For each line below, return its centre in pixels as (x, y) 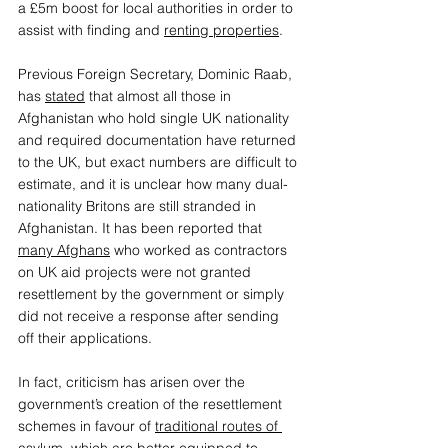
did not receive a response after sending (150, 316)
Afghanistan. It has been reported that (142, 228)
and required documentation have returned (159, 140)
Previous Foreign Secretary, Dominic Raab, (157, 74)
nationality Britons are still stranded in (139, 206)
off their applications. (89, 338)
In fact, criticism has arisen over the (133, 382)
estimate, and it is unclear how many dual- (153, 184)
